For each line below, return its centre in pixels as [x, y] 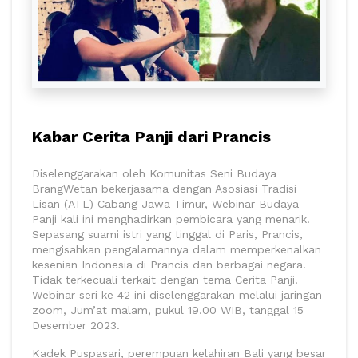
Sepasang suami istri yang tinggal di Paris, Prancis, [167, 235]
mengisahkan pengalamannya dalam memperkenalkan [177, 250]
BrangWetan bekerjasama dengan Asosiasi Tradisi [164, 189]
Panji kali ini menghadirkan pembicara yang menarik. [171, 219]
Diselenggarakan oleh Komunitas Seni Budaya [154, 174]
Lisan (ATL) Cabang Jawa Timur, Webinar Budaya [165, 204]
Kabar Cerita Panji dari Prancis [151, 137]
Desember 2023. [76, 326]
